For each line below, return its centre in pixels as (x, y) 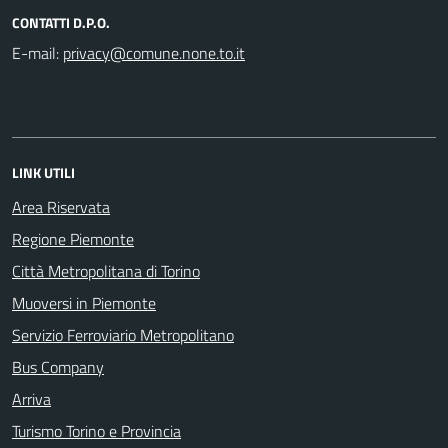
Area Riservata (61, 206)
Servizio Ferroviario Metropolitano (123, 334)
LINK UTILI (43, 172)
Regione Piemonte (73, 238)
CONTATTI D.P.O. (61, 22)
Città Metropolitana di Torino (106, 270)
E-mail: (35, 52)
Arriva (31, 398)
